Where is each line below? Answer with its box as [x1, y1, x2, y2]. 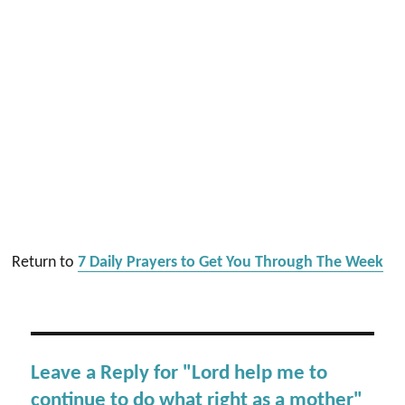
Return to [12, 254, 79, 271]
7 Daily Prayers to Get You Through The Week [78, 254, 384, 271]
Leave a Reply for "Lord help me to [31, 363, 328, 384]
